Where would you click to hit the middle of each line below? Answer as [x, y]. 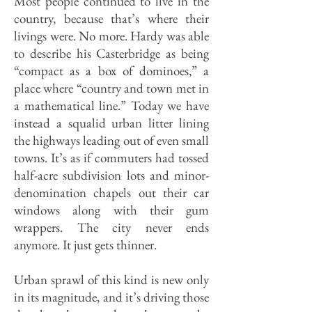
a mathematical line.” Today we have [111, 106]
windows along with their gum [111, 210]
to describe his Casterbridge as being [111, 53]
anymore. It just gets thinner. [85, 245]
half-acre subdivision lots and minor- [111, 175]
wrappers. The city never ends [111, 227]
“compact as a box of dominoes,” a [111, 71]
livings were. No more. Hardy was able [111, 36]
